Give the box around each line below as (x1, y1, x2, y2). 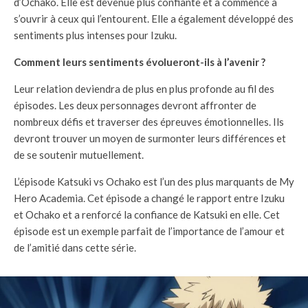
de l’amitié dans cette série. (14, 241, 136, 254)
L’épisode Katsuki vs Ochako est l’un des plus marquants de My (14, 175, 294, 188)
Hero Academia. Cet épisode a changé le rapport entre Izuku (14, 191, 285, 204)
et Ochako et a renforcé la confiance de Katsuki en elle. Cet (14, 208, 280, 221)
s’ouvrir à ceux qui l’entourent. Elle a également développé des (14, 12, 294, 25)
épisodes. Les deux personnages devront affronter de (14, 98, 256, 111)
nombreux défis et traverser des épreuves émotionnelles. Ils (14, 115, 284, 128)
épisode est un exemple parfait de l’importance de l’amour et (14, 224, 285, 237)
